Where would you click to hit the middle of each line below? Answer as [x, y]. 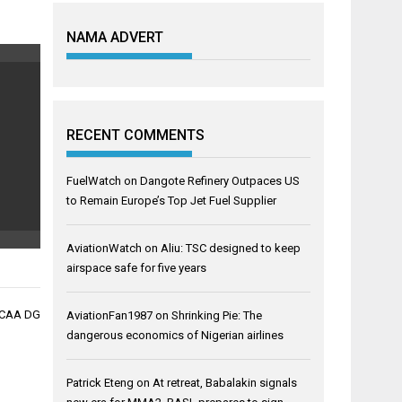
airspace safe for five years [137, 267]
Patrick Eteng [100, 382]
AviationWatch [105, 248]
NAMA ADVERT [115, 37]
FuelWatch [94, 180]
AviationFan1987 [110, 315]
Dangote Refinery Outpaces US [220, 180]
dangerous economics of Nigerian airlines [175, 335]
